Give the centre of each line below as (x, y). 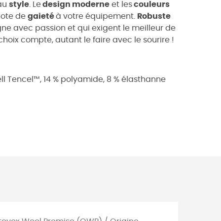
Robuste (154, 16)
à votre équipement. (96, 16)
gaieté (42, 16)
